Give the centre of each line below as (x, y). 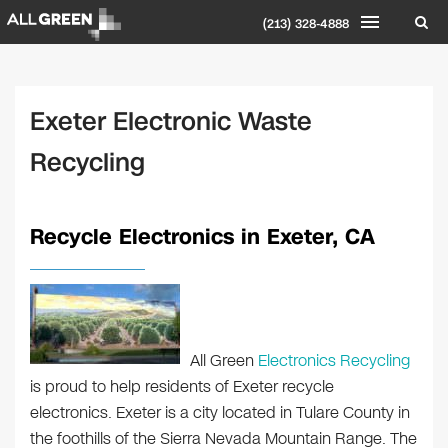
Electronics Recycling (334, 360)
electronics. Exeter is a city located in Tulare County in (220, 412)
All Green (224, 360)
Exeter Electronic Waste (171, 121)
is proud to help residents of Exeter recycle (182, 386)
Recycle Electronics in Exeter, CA (202, 237)
